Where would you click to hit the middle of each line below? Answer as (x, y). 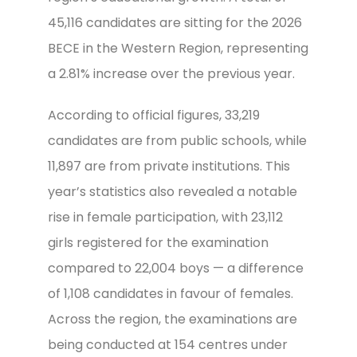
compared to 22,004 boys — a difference (176, 268)
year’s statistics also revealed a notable (173, 192)
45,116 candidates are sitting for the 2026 (175, 23)
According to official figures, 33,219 (154, 115)
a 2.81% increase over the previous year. (171, 74)
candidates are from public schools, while (177, 141)
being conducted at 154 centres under (168, 345)
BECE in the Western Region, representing (178, 48)
